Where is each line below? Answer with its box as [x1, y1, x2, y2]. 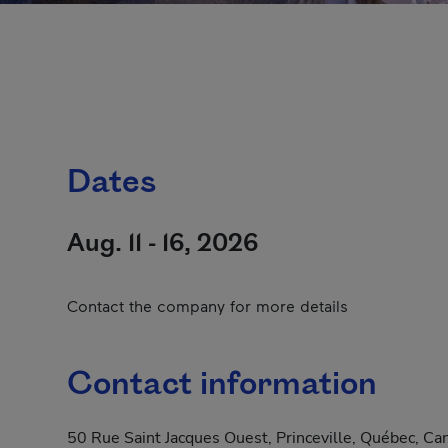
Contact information [67, 363, 377, 407]
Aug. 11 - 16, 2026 [67, 226, 258, 261]
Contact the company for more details [67, 296, 348, 315]
